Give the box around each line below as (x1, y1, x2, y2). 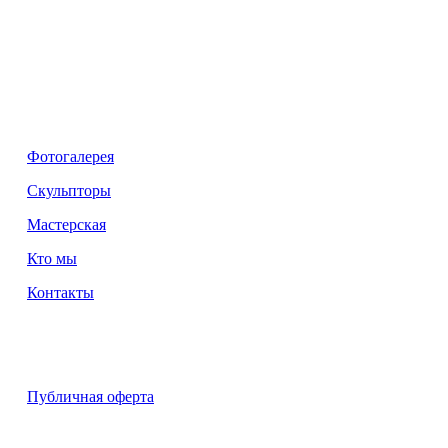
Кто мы (27, 249, 77, 267)
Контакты (27, 283, 94, 301)
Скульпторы (27, 181, 111, 199)
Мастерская (27, 215, 106, 233)
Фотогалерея (27, 147, 114, 165)
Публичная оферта (27, 387, 154, 405)
